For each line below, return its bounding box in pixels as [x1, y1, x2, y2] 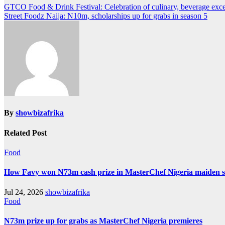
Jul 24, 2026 [4, 187, 45, 196]
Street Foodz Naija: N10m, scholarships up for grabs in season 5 [4, 12, 207, 21]
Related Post [4, 128, 47, 137]
